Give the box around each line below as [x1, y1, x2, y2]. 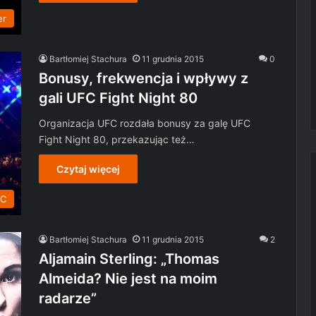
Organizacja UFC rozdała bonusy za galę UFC [39, 117, 250, 129]
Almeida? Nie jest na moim [39, 270, 217, 288]
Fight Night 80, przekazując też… [39, 133, 195, 145]
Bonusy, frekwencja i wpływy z [39, 70, 248, 87]
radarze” [39, 290, 97, 308]
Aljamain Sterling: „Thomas [39, 250, 219, 268]
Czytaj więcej [56, 163, 120, 175]
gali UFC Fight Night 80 [39, 90, 197, 107]
